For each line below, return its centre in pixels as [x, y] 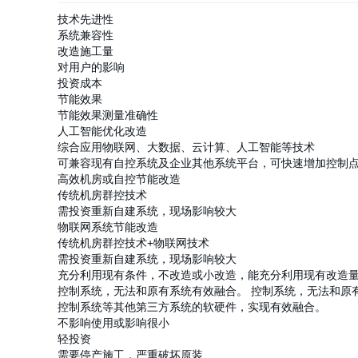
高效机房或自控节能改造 [119, 179]
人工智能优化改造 [102, 131]
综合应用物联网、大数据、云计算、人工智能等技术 [186, 147]
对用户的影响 [91, 67]
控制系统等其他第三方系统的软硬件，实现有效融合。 [192, 307]
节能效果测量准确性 [108, 115]
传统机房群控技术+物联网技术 [133, 243]
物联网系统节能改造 [108, 227]
